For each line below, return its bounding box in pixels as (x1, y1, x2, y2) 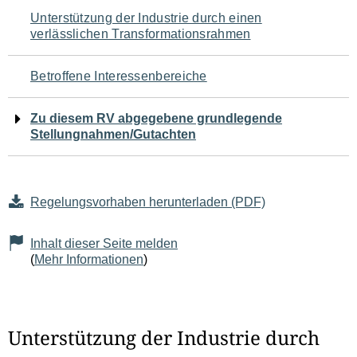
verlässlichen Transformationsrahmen (30, 27, 251, 41)
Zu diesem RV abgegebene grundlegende (30, 112, 282, 125)
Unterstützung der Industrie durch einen (30, 11, 262, 25)
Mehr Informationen (34, 253, 143, 266)
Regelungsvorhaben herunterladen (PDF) (30, 195, 265, 209)
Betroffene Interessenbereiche (30, 69, 207, 83)
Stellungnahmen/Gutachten (30, 127, 196, 141)
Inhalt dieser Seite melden (30, 237, 178, 250)
